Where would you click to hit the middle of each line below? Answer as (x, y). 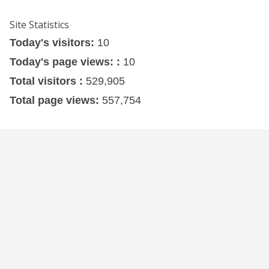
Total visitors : (48, 81)
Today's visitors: (53, 43)
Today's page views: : (66, 62)
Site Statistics (39, 25)
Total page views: (56, 101)
